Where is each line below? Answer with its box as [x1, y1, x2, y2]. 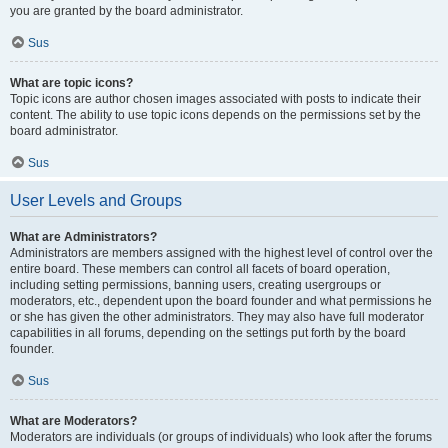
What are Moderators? [10, 414, 137, 428]
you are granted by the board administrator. [10, 4, 243, 18]
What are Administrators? [10, 230, 157, 244]
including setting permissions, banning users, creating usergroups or [10, 278, 381, 292]
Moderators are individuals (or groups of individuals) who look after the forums [10, 430, 432, 444]
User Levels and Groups [10, 192, 182, 209]
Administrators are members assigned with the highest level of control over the [10, 246, 433, 260]
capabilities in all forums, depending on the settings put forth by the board [10, 326, 406, 340]
